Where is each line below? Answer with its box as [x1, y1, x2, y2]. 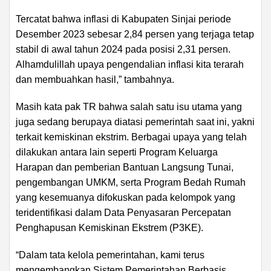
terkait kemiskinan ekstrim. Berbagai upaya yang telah [16, 131, 247, 142]
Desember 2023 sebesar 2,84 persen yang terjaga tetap [16, 28, 254, 39]
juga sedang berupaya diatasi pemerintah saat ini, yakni [16, 116, 255, 127]
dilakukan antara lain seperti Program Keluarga [16, 146, 218, 157]
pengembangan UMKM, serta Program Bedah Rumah [16, 177, 246, 188]
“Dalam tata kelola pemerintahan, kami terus [16, 249, 204, 260]
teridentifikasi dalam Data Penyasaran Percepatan [16, 207, 231, 218]
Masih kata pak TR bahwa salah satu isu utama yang [16, 101, 242, 112]
